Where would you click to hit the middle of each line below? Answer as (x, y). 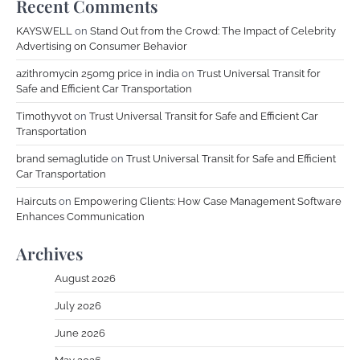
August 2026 (85, 278)
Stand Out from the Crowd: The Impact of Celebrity (213, 31)
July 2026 (78, 305)
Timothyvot (44, 116)
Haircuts (36, 201)
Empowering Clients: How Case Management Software (208, 201)
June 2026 (80, 333)
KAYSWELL (44, 31)
